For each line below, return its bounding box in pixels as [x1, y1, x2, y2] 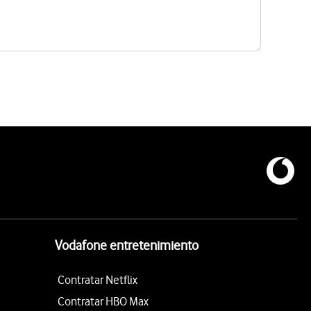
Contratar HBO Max [58, 294, 149, 308]
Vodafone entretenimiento [55, 237, 199, 253]
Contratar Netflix [58, 272, 137, 287]
